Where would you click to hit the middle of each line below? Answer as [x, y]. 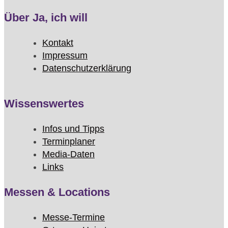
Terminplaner [69, 142]
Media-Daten [68, 154]
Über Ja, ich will [46, 18]
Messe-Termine [74, 218]
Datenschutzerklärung [87, 68]
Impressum [65, 56]
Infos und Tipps [73, 129]
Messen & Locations [57, 192]
